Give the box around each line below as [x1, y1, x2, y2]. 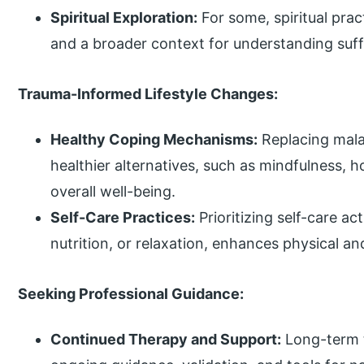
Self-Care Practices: [50, 209, 196, 227]
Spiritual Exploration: [50, 9, 198, 27]
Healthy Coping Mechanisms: [50, 131, 258, 149]
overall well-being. [50, 183, 176, 201]
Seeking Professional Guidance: [18, 284, 245, 302]
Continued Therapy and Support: [50, 331, 282, 349]
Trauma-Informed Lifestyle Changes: [18, 84, 279, 102]
